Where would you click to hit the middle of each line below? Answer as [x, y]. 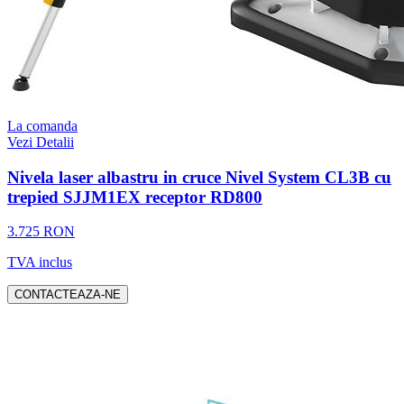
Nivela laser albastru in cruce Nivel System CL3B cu [199, 177]
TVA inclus [40, 262]
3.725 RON [41, 232]
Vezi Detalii [41, 142]
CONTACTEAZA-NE [68, 295]
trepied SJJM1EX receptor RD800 [135, 197]
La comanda [42, 126]
